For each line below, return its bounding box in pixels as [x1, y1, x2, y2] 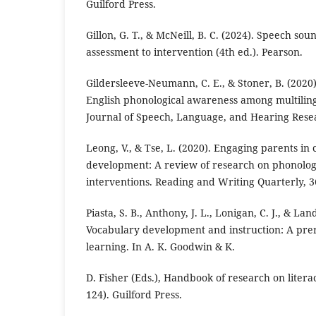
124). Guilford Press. [86, 288, 182, 302]
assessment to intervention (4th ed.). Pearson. [86, 45, 303, 59]
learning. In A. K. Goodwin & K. [86, 240, 235, 254]
